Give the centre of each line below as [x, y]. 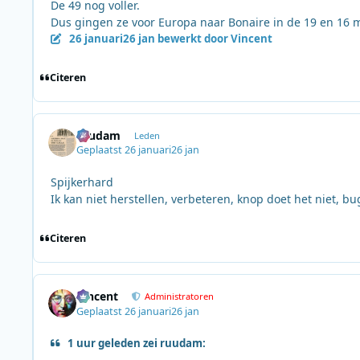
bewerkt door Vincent [213, 39]
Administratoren [180, 297]
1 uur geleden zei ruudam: [137, 343]
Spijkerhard [82, 182]
